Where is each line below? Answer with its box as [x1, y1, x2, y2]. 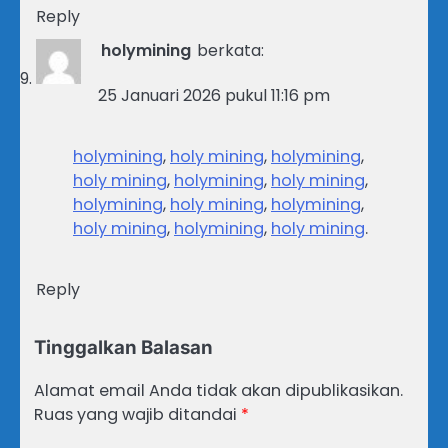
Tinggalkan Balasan [34, 336, 213, 360]
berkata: [197, 39, 264, 63]
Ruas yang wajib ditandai [34, 402, 241, 426]
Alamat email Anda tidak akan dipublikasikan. [34, 378, 403, 402]
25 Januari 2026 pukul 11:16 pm [98, 84, 330, 108]
